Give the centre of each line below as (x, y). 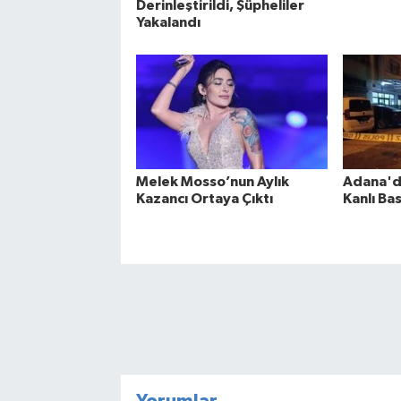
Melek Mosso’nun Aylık (212, 181)
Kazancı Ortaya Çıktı (204, 198)
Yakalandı (168, 23)
